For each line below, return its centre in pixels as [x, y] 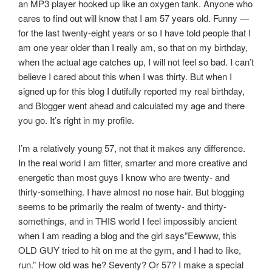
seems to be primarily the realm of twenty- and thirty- [122, 206]
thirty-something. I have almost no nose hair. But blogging [131, 192]
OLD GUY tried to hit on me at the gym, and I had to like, [130, 250]
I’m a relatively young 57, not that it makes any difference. [132, 148]
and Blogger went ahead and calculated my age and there [131, 105]
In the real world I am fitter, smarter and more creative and [133, 163]
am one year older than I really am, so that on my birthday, [133, 47]
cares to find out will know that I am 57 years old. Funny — [134, 18]
